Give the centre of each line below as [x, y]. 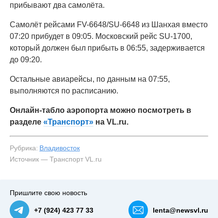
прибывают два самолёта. [57, 5]
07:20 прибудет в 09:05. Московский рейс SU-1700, [101, 36]
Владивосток [60, 148]
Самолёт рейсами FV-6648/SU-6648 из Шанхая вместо [109, 25]
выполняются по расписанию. [64, 91]
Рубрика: [24, 148]
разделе [27, 122]
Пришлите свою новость [48, 193]
